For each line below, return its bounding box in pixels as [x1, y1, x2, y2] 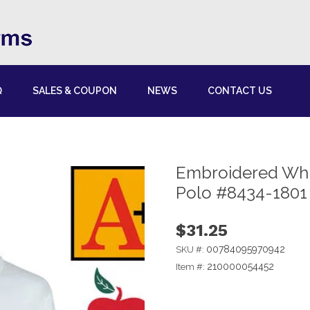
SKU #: [176, 244, 206, 255]
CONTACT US [208, 85, 272, 96]
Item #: [176, 262, 207, 272]
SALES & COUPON [33, 85, 117, 96]
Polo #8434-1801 [176, 183, 307, 203]
